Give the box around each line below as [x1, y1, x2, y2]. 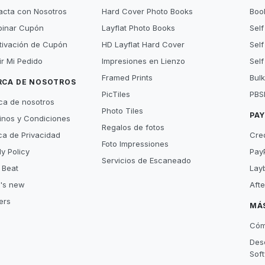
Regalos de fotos [102, 122, 165, 132]
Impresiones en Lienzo [102, 56, 186, 66]
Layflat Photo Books [102, 23, 176, 33]
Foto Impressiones [102, 139, 169, 148]
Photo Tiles [102, 106, 144, 115]
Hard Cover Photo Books [102, 7, 193, 16]
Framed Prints [102, 73, 153, 82]
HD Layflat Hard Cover [102, 40, 185, 49]
